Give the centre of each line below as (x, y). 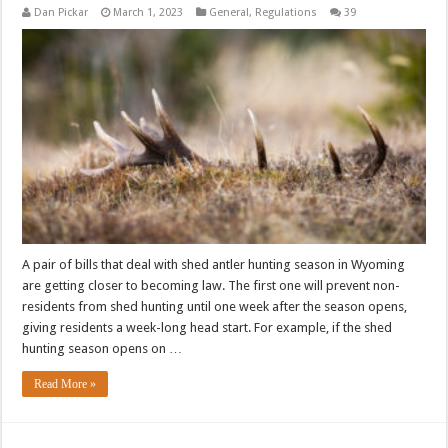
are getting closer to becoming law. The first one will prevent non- (211, 285)
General (229, 12)
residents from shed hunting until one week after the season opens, (215, 306)
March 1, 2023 (148, 12)
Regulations (286, 12)
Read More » (65, 383)
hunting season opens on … (102, 348)
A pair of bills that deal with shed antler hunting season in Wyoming (214, 264)
